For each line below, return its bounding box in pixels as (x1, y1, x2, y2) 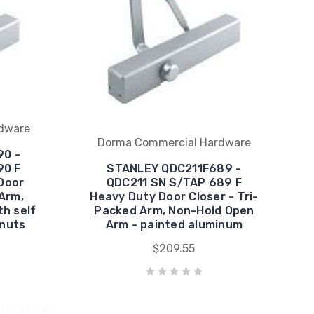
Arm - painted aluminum (105, 217, 243, 231)
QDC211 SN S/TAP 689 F (106, 175, 243, 189)
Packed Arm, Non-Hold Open (94, 203, 254, 217)
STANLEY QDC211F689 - (107, 161, 242, 175)
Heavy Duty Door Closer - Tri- (90, 189, 259, 203)
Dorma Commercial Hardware (97, 135, 251, 149)
